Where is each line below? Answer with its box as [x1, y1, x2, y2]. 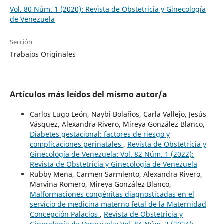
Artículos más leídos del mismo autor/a [9, 88, 167, 100]
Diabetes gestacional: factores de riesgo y [29, 129, 170, 139]
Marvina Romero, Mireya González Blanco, [29, 179, 171, 189]
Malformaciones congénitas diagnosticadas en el [29, 189, 194, 199]
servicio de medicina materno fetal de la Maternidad [29, 199, 206, 209]
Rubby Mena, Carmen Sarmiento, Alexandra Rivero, [29, 169, 202, 179]
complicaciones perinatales [29, 139, 123, 149]
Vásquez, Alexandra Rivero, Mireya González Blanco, [29, 119, 205, 129]
